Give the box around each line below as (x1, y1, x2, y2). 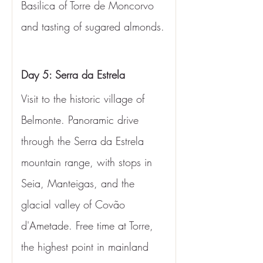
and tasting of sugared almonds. (21, 19, 164, 33)
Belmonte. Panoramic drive (21, 113, 142, 127)
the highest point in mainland (21, 240, 152, 254)
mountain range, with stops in (21, 155, 156, 169)
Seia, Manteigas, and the (21, 176, 138, 190)
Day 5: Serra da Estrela (21, 68, 125, 82)
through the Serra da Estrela (21, 134, 147, 148)
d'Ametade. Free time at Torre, (21, 218, 157, 232)
